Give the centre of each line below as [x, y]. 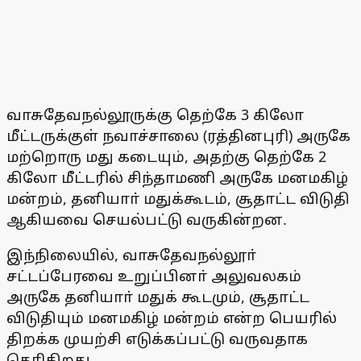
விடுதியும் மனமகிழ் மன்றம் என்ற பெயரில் [172, 317]
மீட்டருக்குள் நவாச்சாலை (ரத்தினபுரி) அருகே [178, 135]
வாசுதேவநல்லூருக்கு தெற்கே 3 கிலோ [155, 114]
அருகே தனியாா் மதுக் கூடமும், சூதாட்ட [158, 296]
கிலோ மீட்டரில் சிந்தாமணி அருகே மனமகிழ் [177, 177]
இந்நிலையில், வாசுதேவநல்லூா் [131, 254]
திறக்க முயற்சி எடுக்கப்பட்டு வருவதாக [157, 338]
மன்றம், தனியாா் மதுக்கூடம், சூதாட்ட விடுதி [178, 198]
